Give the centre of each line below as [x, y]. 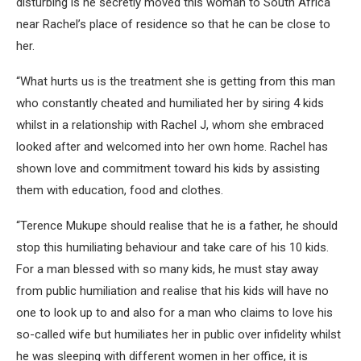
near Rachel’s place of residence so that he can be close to [173, 24]
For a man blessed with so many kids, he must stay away [167, 269]
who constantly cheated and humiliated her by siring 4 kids [170, 103]
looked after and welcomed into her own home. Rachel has [172, 146]
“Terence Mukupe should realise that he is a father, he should [177, 225]
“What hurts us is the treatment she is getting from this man [176, 81]
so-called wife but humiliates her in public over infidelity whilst [178, 334]
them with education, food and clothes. [120, 190]
